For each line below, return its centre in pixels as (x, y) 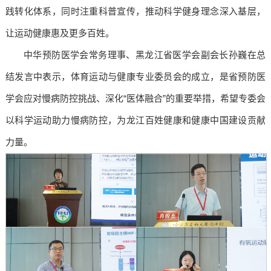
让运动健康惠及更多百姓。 (60, 33)
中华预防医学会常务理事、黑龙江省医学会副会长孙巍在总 (145, 55)
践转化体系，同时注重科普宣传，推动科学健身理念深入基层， (135, 11)
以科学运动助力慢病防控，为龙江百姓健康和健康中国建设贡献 (135, 120)
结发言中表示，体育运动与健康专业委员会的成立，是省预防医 (135, 77)
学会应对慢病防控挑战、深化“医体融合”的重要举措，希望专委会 (135, 99)
